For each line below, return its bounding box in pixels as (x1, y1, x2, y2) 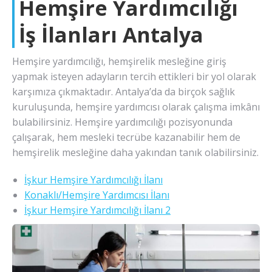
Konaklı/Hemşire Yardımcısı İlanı (24, 188, 169, 202)
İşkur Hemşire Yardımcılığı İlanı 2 (24, 203, 171, 217)
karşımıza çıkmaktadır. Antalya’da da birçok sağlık (12, 84, 235, 98)
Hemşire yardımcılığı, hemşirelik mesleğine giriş (12, 54, 226, 68)
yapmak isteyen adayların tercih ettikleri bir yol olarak (12, 69, 256, 83)
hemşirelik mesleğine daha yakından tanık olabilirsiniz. (12, 145, 259, 159)
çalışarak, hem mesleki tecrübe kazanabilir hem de (12, 130, 240, 144)
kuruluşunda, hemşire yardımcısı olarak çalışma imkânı (12, 100, 260, 114)
